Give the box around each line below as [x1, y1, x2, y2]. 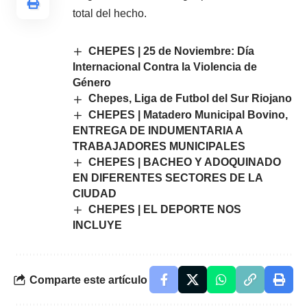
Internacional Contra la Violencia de [73, 61, 257, 73]
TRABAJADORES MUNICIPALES [73, 140, 245, 152]
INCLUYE [73, 219, 122, 232]
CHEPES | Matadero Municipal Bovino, [88, 108, 288, 121]
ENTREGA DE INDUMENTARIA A [73, 124, 243, 136]
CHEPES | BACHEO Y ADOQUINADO [88, 156, 282, 168]
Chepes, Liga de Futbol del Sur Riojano [88, 93, 293, 105]
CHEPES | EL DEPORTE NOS [88, 204, 242, 216]
